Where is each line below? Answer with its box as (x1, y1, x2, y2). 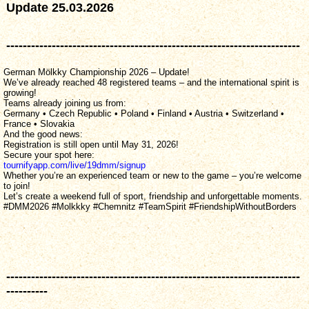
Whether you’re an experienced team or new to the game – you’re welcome (3, 170, 301, 181)
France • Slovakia (3, 118, 74, 129)
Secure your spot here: (3, 149, 94, 160)
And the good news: (3, 128, 83, 139)
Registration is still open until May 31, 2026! (3, 139, 179, 150)
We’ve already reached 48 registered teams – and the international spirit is (3, 77, 299, 88)
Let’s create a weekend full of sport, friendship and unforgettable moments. (3, 190, 302, 201)
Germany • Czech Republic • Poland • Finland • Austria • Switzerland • (3, 108, 284, 119)
